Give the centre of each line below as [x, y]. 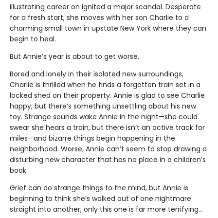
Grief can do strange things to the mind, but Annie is [99, 188]
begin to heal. [33, 39]
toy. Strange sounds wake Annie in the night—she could [104, 117]
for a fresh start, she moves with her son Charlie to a [99, 17]
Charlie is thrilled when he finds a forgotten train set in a [105, 84]
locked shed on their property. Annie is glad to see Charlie [107, 95]
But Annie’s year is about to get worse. [74, 56]
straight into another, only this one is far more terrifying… [106, 209]
